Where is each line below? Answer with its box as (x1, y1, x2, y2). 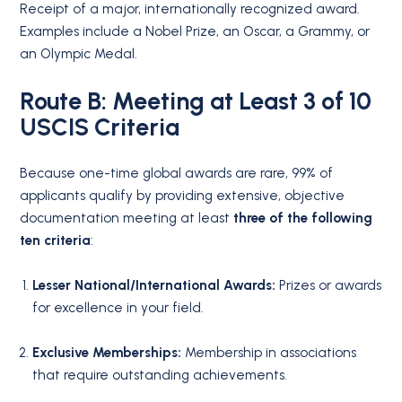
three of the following (233, 209, 373, 226)
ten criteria (20, 232, 92, 249)
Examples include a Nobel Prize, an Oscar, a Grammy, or (20, 22, 371, 39)
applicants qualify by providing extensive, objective (20, 187, 345, 204)
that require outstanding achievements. (31, 367, 287, 384)
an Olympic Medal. (20, 45, 138, 62)
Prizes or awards (275, 277, 381, 294)
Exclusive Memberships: (31, 345, 181, 362)
